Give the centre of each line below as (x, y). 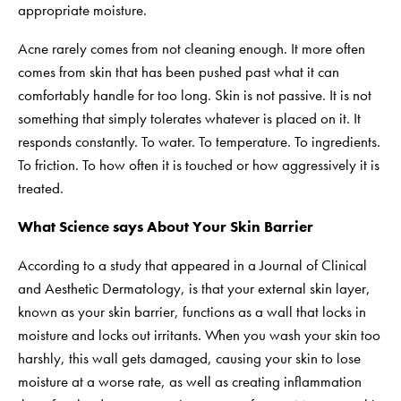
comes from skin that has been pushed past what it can (179, 71)
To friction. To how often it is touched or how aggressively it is (199, 164)
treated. (41, 188)
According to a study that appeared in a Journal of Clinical (192, 264)
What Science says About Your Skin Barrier (166, 226)
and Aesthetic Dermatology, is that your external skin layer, (194, 288)
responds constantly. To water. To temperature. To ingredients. (199, 141)
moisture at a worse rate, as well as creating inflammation (190, 381)
